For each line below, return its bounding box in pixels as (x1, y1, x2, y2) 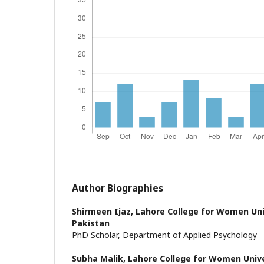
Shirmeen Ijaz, (72, 205, 136, 217)
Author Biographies (72, 181, 163, 194)
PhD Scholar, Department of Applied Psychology (72, 229, 262, 240)
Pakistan (72, 217, 110, 229)
